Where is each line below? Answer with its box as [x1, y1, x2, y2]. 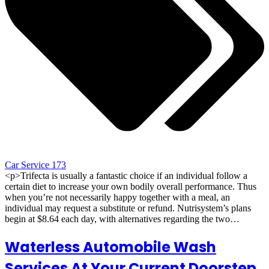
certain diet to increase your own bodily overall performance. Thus [5, 181, 256, 192]
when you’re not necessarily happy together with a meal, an [5, 192, 230, 202]
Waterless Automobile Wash [5, 237, 216, 257]
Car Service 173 [5, 159, 66, 170]
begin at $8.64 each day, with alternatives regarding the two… [5, 213, 240, 224]
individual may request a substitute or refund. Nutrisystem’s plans [5, 202, 251, 213]
